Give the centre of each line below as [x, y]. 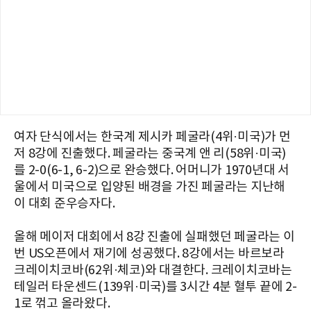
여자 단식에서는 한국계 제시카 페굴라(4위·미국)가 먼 [152, 137]
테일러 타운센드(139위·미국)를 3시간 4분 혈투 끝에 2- [155, 287]
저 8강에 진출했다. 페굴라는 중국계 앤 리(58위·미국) [150, 153]
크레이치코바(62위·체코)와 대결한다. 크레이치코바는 [153, 270]
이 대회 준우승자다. [65, 203]
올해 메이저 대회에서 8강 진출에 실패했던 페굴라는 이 [154, 237]
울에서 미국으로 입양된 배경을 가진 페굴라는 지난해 [150, 187]
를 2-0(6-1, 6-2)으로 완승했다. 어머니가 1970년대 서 [152, 170]
